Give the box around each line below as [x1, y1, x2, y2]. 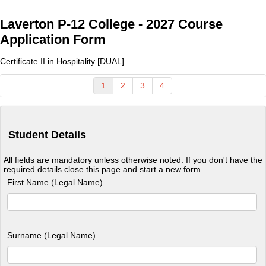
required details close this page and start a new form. [4, 164, 203, 174]
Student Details [8, 128, 86, 141]
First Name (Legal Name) [7, 177, 103, 187]
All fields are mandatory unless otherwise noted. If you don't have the [4, 154, 262, 164]
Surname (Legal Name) [7, 230, 96, 240]
